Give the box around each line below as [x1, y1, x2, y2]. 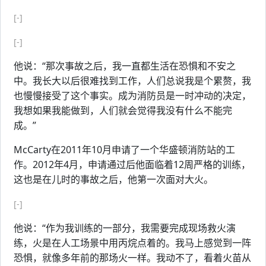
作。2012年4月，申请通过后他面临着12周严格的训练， [14, 158, 251, 171]
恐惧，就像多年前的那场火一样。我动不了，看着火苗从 [14, 251, 251, 264]
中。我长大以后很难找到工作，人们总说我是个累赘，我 [14, 74, 251, 87]
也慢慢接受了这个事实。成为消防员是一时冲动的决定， [14, 89, 251, 102]
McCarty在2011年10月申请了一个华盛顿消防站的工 [14, 143, 235, 156]
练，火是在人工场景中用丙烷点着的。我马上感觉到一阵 [14, 236, 251, 249]
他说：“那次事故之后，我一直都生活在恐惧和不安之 [14, 59, 236, 72]
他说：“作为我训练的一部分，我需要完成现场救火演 [14, 221, 236, 235]
